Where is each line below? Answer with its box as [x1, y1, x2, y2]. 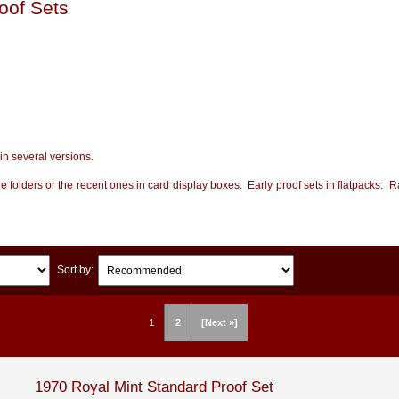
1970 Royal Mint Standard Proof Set [34, 377, 273, 395]
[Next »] [200, 316, 238, 328]
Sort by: [56, 264, 94, 276]
